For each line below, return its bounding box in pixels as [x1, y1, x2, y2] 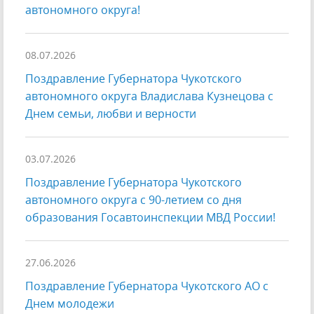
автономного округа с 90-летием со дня [25, 192, 242, 208]
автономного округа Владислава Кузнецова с [25, 88, 273, 104]
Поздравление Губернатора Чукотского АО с [25, 278, 268, 294]
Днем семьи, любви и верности [25, 106, 196, 122]
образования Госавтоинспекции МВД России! [25, 210, 275, 226]
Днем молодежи [25, 296, 114, 312]
